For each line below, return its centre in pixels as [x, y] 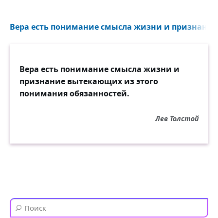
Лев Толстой [177, 118]
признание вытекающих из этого [89, 81]
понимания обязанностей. [74, 93]
